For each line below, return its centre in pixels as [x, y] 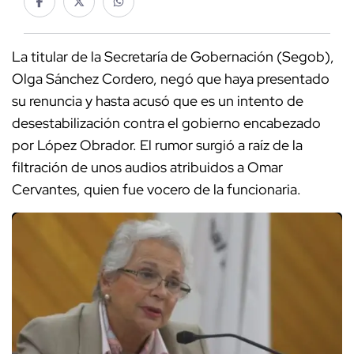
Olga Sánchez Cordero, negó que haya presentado [171, 79]
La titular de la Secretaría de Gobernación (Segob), [173, 57]
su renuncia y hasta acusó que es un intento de [158, 101]
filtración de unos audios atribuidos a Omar [147, 168]
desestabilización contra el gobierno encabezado [166, 123]
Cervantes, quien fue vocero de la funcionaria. [158, 190]
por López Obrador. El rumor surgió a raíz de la [157, 145]
